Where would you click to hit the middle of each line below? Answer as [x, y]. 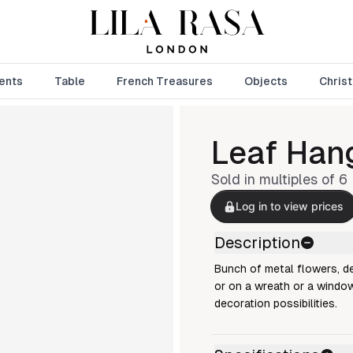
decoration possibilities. [276, 303]
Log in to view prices [290, 206]
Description [257, 243]
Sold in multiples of [275, 179]
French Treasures [165, 81]
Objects [266, 81]
